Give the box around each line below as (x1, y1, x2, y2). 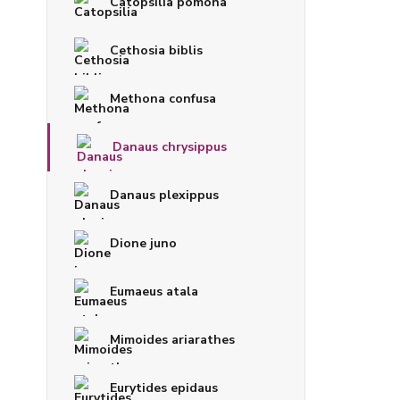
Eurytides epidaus (110, 379, 218, 396)
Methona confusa (110, 89, 216, 107)
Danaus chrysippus (112, 137, 227, 155)
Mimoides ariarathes (110, 330, 235, 348)
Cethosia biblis (110, 41, 203, 59)
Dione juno (110, 234, 177, 252)
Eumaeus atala (110, 282, 198, 300)
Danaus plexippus (110, 186, 219, 204)
